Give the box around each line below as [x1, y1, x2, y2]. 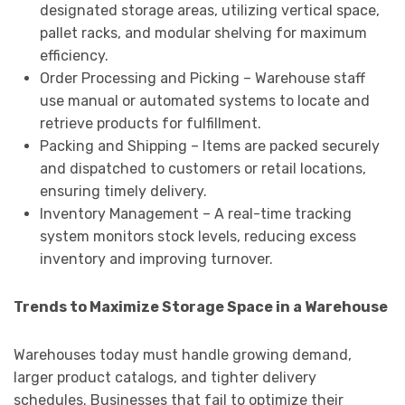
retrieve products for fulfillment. [39, 115, 261, 133]
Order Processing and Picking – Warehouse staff [39, 70, 365, 88]
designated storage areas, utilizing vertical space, [39, 2, 380, 20]
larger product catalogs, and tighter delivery [14, 369, 316, 387]
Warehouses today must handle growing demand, [14, 346, 352, 364]
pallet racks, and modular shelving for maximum [39, 24, 367, 42]
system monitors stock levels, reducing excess [39, 228, 356, 246]
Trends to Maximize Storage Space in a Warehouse [14, 298, 388, 316]
